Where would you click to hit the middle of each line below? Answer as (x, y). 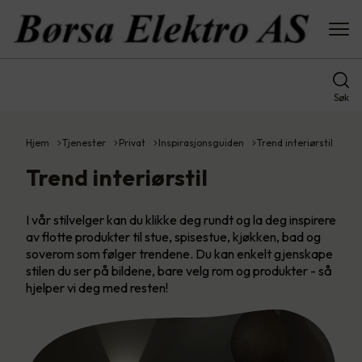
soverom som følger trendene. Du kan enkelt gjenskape (179, 254)
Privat (132, 143)
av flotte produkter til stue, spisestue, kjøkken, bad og (173, 237)
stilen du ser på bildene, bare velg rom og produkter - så (179, 271)
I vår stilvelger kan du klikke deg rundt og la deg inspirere (181, 220)
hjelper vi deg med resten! (97, 288)
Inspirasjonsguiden (201, 143)
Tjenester (84, 143)
